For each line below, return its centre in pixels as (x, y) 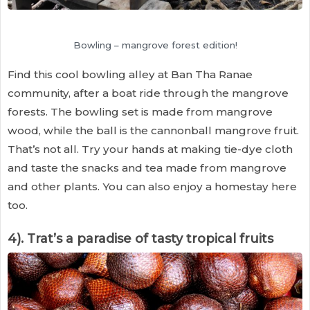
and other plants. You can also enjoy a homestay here (152, 187)
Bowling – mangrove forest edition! (155, 45)
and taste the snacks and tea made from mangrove (147, 168)
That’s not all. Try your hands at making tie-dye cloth (150, 149)
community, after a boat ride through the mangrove (148, 93)
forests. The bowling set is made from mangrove (140, 112)
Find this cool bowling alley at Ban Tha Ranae (130, 75)
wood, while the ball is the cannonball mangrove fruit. (153, 131)
